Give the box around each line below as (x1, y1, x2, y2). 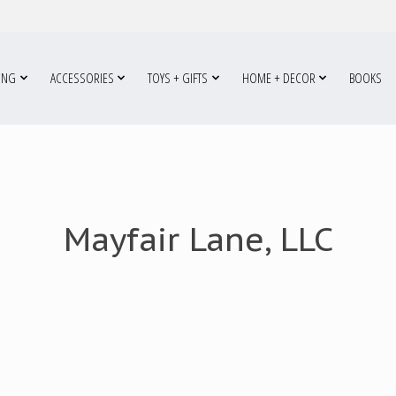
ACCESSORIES (49, 68, 114, 88)
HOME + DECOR (241, 68, 316, 88)
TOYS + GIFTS (148, 68, 209, 88)
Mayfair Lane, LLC (63, 217, 333, 260)
